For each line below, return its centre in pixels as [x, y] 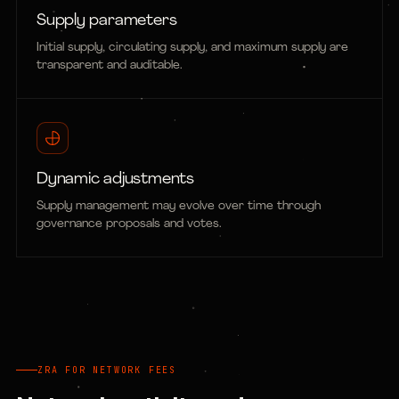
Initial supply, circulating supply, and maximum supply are [192, 48]
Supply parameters [107, 21]
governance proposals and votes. [129, 224]
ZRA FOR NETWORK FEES [107, 370]
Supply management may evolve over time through [179, 206]
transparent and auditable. [110, 65]
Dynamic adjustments [115, 179]
